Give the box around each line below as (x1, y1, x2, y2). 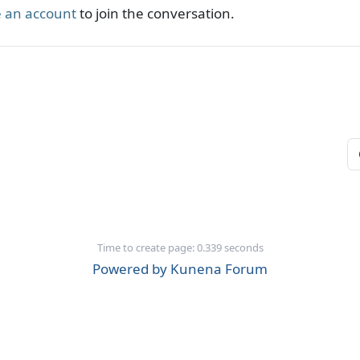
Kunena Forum (170, 259, 268, 278)
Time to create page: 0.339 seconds (96, 239, 264, 255)
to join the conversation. (76, 3, 235, 22)
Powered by (92, 259, 167, 278)
